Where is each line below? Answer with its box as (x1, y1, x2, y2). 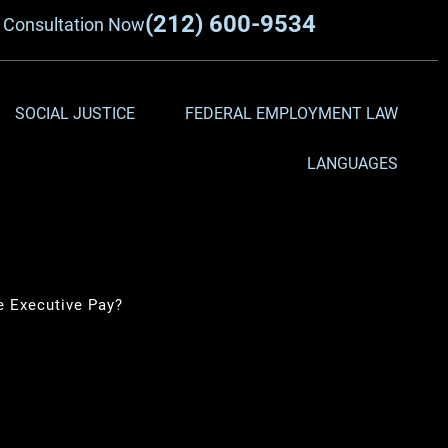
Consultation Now (3, 14, 146, 35)
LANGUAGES (306, 154, 398, 173)
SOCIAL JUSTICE (14, 104, 135, 123)
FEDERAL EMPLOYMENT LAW (184, 104, 398, 123)
